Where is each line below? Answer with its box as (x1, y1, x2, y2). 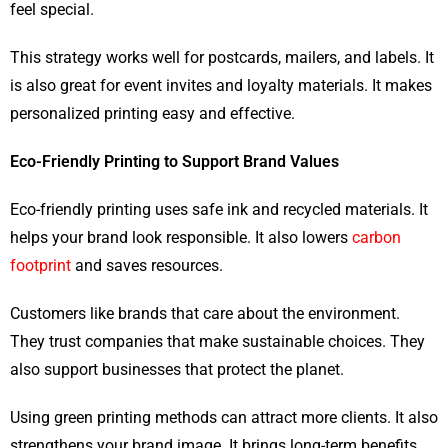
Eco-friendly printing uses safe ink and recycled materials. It (10, 200, 428, 220)
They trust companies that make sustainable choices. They (10, 332, 425, 352)
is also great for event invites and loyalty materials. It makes (10, 76, 432, 96)
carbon (352, 228, 401, 248)
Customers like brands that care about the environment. (10, 304, 400, 324)
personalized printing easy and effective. (10, 104, 295, 124)
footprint (10, 256, 71, 276)
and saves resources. (71, 256, 223, 276)
